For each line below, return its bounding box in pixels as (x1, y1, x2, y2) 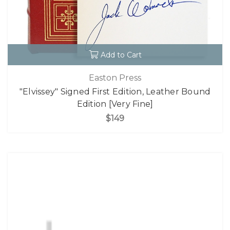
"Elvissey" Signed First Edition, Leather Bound (19, 86, 211, 97)
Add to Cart (100, 50, 142, 60)
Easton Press (89, 72, 141, 83)
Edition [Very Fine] (76, 99, 154, 109)
